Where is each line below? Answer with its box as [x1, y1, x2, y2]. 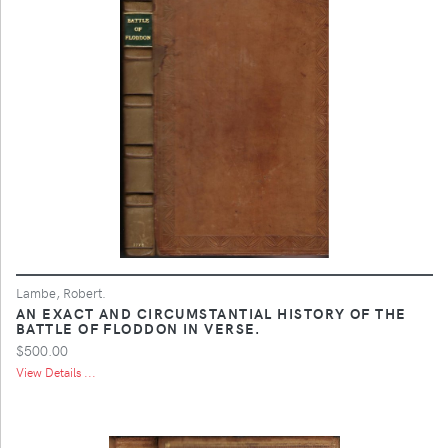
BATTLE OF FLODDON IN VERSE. [16, 317, 261, 338]
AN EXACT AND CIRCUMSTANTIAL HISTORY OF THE [16, 302, 407, 323]
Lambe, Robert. [16, 283, 106, 301]
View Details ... [16, 363, 96, 380]
